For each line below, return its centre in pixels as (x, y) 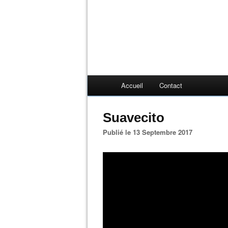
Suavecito (134, 118)
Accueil (132, 85)
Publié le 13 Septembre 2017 (150, 132)
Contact (171, 85)
